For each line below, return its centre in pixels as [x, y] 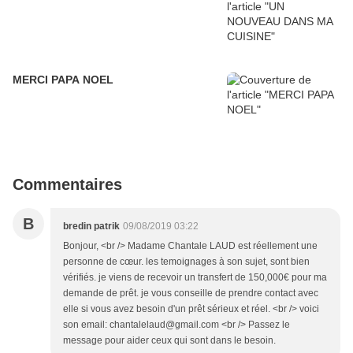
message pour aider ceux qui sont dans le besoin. [169, 341]
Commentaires [67, 185]
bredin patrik [91, 227]
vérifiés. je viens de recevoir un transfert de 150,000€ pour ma [195, 278]
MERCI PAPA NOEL [63, 80]
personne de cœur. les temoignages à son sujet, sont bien [186, 262]
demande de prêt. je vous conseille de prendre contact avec [191, 294]
